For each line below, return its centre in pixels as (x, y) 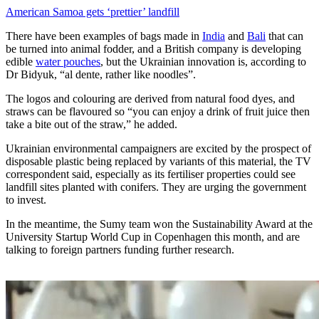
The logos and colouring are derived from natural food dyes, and (150, 99)
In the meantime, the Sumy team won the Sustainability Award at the (159, 224)
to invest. (26, 200)
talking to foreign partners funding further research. (120, 250)
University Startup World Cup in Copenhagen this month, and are (153, 237)
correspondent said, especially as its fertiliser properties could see (151, 174)
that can (284, 36)
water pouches (68, 62)
